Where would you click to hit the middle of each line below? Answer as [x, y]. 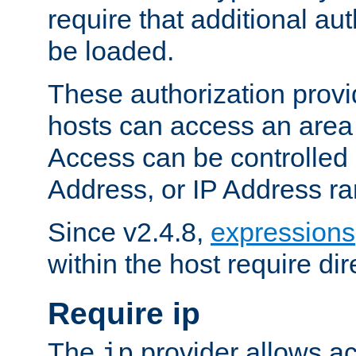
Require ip [124, 313]
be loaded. [111, 50]
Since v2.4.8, [129, 232]
